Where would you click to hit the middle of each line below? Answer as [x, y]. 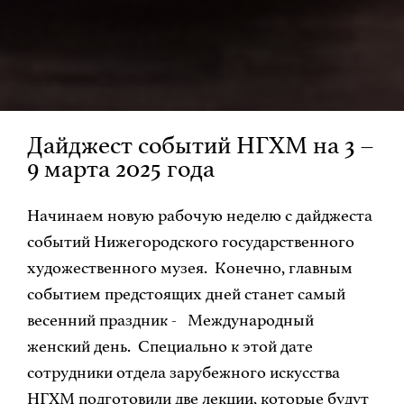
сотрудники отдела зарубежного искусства [183, 373]
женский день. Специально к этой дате [170, 347]
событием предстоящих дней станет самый [186, 294]
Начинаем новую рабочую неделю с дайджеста [199, 216]
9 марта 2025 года [120, 168]
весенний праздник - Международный [170, 321]
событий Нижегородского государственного [190, 242]
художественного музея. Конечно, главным [189, 268]
